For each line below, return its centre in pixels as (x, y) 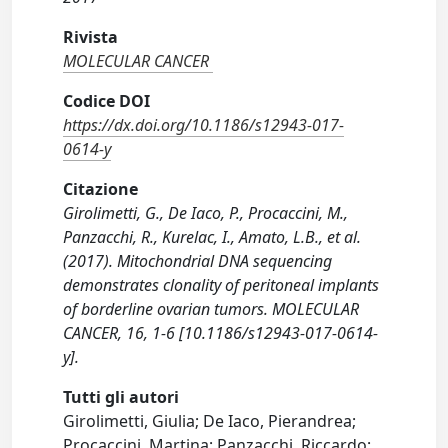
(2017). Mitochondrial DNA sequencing (198, 261)
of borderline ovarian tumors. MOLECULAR (211, 309)
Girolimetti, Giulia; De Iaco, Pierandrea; (210, 421)
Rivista (91, 37)
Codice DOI (107, 101)
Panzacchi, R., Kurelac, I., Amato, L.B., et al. (212, 237)
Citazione (101, 189)
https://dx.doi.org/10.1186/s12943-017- (204, 125)
